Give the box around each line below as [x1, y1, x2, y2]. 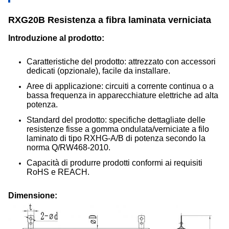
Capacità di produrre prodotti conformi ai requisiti [27, 158, 202, 167]
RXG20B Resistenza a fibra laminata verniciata [8, 15, 211, 25]
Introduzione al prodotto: [8, 34, 104, 42]
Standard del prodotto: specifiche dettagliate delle [27, 116, 205, 124]
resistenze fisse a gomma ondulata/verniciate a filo [27, 125, 209, 133]
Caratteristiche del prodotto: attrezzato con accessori [27, 57, 216, 66]
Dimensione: [8, 191, 57, 200]
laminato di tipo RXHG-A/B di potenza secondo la [27, 134, 205, 143]
